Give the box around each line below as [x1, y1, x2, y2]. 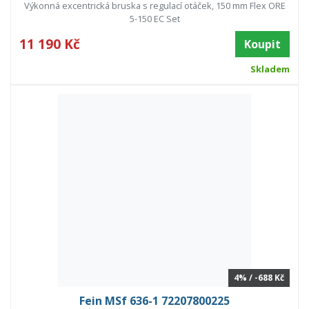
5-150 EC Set [129, 12, 180, 26]
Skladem [250, 63, 290, 76]
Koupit [244, 37, 281, 52]
